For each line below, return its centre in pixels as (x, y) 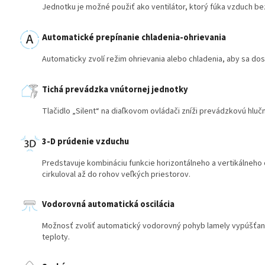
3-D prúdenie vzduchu (85, 142)
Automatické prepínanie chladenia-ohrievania (134, 38)
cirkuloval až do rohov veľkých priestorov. (116, 175)
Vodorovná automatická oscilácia (108, 205)
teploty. (56, 237)
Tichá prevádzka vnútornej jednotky (115, 90)
